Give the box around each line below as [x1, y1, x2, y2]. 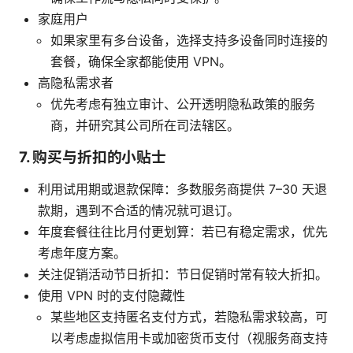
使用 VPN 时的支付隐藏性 [38, 288, 185, 304]
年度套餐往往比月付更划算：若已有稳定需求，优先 [38, 224, 328, 240]
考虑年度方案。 [38, 245, 126, 262]
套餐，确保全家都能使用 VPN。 [50, 54, 232, 70]
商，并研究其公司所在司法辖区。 [50, 117, 240, 134]
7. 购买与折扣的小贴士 [19, 148, 166, 167]
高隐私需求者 [38, 75, 113, 91]
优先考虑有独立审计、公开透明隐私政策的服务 [50, 96, 315, 113]
